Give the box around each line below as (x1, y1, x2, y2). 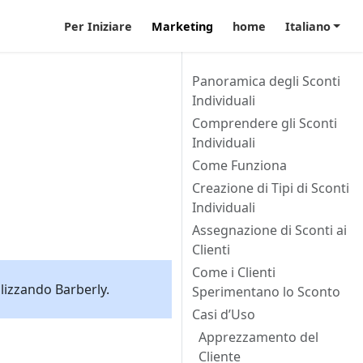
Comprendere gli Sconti (192, 114, 337, 132)
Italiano (284, 18, 331, 34)
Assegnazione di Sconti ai (192, 221, 347, 239)
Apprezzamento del (199, 328, 318, 346)
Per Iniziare (63, 18, 132, 34)
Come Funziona (192, 156, 287, 174)
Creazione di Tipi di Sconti (192, 179, 349, 197)
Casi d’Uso (192, 305, 255, 323)
